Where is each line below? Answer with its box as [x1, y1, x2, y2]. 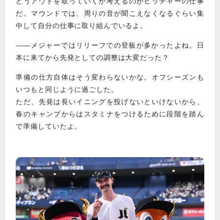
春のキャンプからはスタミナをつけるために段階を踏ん [16, 110, 204, 118]
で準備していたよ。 [16, 122, 82, 131]
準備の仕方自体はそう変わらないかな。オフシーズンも [16, 73, 204, 82]
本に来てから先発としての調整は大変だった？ [16, 54, 169, 62]
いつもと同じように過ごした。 [16, 85, 118, 94]
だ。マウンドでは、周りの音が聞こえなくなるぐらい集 [16, 9, 204, 18]
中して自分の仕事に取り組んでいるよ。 [16, 22, 148, 30]
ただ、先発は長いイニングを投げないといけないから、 [16, 98, 204, 106]
